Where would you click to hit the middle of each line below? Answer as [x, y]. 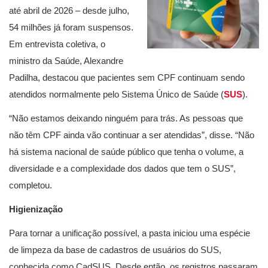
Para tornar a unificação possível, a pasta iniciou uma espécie [130, 233]
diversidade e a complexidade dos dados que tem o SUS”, [122, 168]
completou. [31, 185]
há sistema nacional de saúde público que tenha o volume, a [126, 152]
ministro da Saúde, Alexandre [66, 61]
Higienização [36, 209]
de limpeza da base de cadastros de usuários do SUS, [115, 250]
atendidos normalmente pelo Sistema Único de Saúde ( [116, 94]
